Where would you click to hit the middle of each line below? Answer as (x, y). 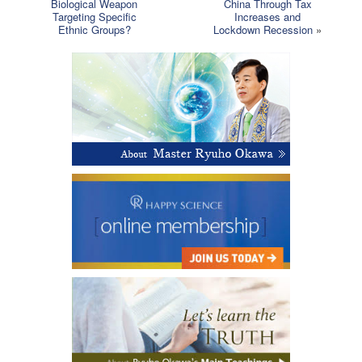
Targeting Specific (94, 16)
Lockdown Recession (263, 29)
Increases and (268, 16)
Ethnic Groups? (94, 29)
